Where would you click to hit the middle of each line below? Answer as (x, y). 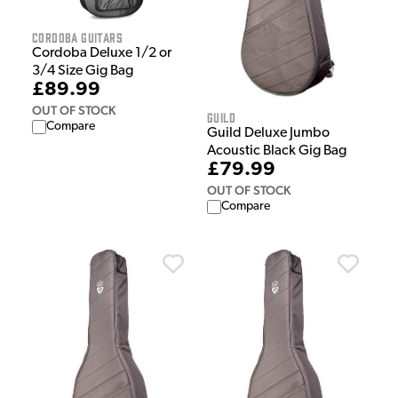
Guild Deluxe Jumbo (268, 134)
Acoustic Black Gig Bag (277, 151)
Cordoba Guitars (77, 37)
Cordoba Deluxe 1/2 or (102, 54)
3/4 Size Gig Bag (83, 72)
